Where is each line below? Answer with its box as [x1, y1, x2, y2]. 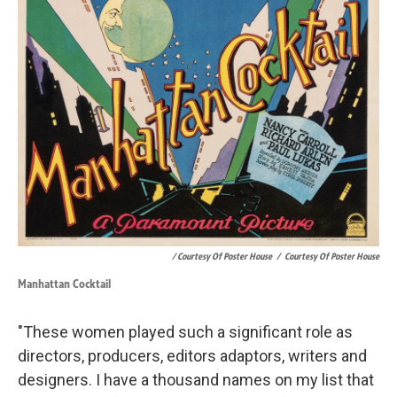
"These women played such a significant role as [18, 323, 353, 342]
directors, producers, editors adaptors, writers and [18, 346, 367, 366]
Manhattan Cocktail [18, 276, 111, 292]
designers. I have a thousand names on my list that [18, 370, 374, 390]
